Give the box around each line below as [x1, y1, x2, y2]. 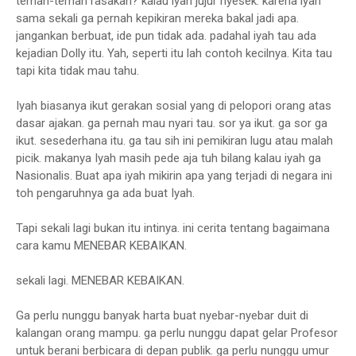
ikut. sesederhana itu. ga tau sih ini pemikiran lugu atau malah [16, 133, 333, 148]
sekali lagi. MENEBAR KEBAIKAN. [16, 273, 184, 288]
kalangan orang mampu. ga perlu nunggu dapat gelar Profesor [16, 326, 338, 340]
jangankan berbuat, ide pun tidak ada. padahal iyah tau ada [16, 29, 316, 43]
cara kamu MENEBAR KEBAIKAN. [16, 238, 187, 253]
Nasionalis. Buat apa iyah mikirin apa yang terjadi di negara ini [16, 168, 332, 183]
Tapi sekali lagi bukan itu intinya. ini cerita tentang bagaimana [16, 221, 330, 235]
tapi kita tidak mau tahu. [16, 64, 139, 78]
